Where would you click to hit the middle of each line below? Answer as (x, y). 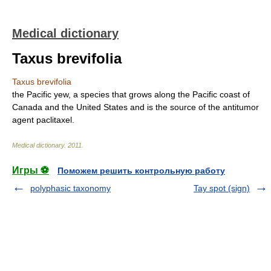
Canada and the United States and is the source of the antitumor (135, 107)
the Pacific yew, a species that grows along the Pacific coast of (131, 94)
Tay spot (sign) (222, 188)
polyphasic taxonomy (70, 188)
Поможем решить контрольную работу (141, 171)
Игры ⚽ (31, 170)
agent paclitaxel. (43, 120)
